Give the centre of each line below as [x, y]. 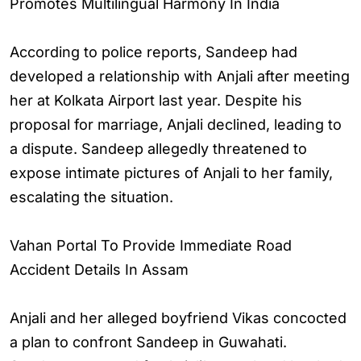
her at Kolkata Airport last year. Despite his [156, 100]
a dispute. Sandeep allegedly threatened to [158, 149]
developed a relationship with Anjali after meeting [180, 76]
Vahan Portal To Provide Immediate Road [151, 245]
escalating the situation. [91, 197]
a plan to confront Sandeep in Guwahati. [148, 342]
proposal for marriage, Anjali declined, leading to [176, 124]
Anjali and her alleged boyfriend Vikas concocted [178, 318]
